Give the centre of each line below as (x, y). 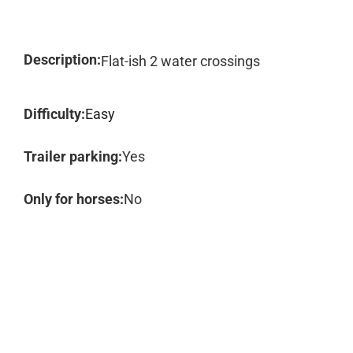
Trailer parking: (73, 156)
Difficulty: (54, 114)
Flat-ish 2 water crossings (180, 61)
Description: (62, 59)
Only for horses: (74, 199)
